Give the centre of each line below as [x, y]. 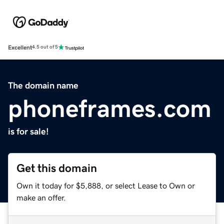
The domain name [43, 85]
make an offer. [41, 197]
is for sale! [28, 131]
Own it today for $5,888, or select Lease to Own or [106, 185]
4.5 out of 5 [45, 47]
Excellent [20, 47]
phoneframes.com [110, 108]
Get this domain [57, 168]
